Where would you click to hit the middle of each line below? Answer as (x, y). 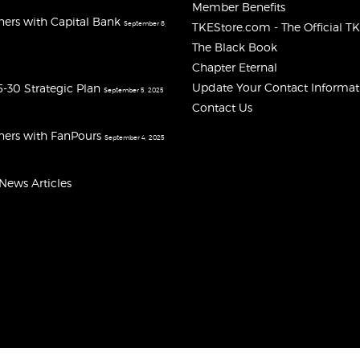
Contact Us (222, 107)
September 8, (145, 23)
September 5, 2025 (134, 90)
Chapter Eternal (235, 67)
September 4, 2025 (135, 137)
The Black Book (235, 47)
